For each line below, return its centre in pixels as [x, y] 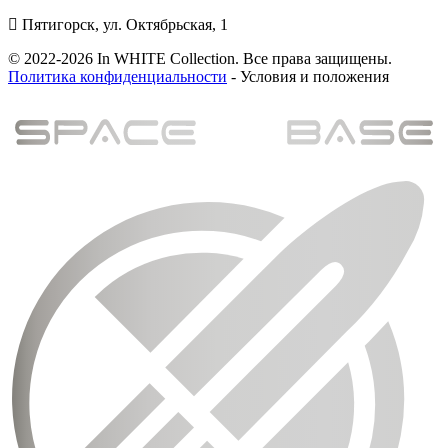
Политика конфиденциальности [117, 77]
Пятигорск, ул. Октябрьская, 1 [123, 25]
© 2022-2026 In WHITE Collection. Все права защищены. [200, 59]
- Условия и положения [308, 77]
